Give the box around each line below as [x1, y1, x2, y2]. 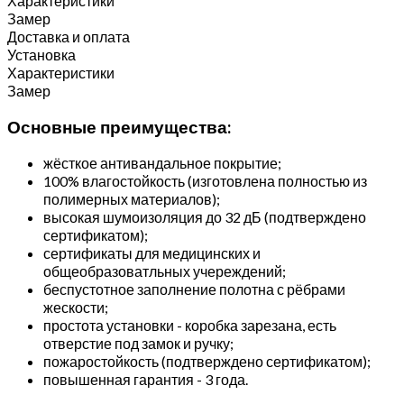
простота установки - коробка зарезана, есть [43, 317, 336, 335]
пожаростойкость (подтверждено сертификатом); [43, 353, 371, 371]
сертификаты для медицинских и [43, 244, 261, 262]
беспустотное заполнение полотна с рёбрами [43, 280, 345, 298]
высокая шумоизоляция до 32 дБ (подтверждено [43, 208, 366, 226]
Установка [7, 45, 76, 63]
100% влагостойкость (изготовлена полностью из [43, 172, 367, 190]
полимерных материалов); [43, 190, 220, 208]
